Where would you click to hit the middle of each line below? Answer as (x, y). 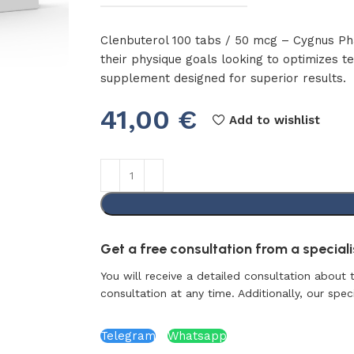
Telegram (128, 336)
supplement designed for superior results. (223, 78)
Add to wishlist (274, 120)
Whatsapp (197, 336)
